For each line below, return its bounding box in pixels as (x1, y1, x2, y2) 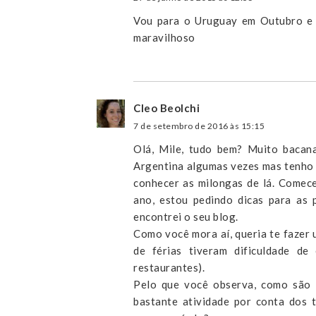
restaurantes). (133, 261, 205, 274)
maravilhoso (133, 31, 195, 44)
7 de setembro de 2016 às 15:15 (133, 121, 265, 132)
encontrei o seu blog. (133, 210, 238, 224)
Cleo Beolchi (133, 102, 200, 115)
